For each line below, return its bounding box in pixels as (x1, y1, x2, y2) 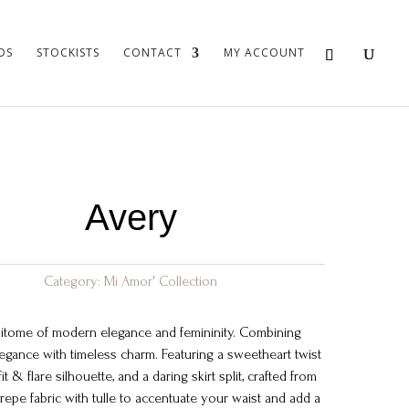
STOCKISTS (37, 45, 100, 60)
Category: (44, 273, 105, 290)
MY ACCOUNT (224, 45, 305, 60)
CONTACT (123, 45, 182, 60)
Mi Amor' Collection (104, 273, 218, 290)
